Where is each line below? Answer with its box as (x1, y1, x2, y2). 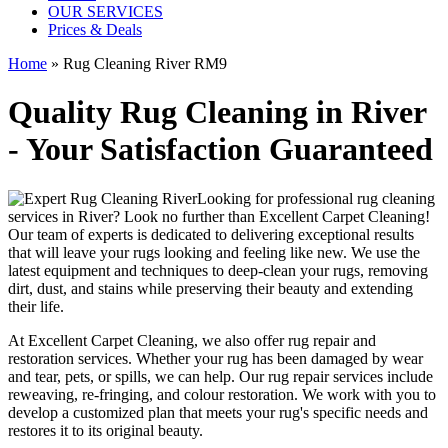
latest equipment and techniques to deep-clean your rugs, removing (8, 261, 428, 279)
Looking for (197, 189, 277, 207)
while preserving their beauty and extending (133, 279, 413, 297)
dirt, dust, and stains (8, 279, 133, 297)
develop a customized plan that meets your (8, 403, 279, 421)
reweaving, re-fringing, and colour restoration (8, 385, 294, 403)
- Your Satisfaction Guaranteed (8, 131, 433, 168)
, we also (194, 331, 254, 349)
